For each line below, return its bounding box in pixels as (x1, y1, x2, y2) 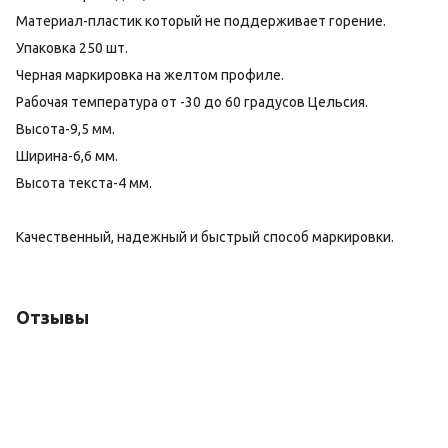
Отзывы (16, 307, 89, 327)
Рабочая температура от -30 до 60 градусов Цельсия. (16, 94, 368, 110)
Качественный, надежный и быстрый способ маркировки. (16, 229, 394, 245)
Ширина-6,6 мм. (16, 148, 118, 164)
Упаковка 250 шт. (16, 40, 131, 56)
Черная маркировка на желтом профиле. (16, 67, 284, 83)
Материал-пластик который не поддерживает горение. (16, 13, 386, 29)
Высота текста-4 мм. (16, 175, 152, 191)
